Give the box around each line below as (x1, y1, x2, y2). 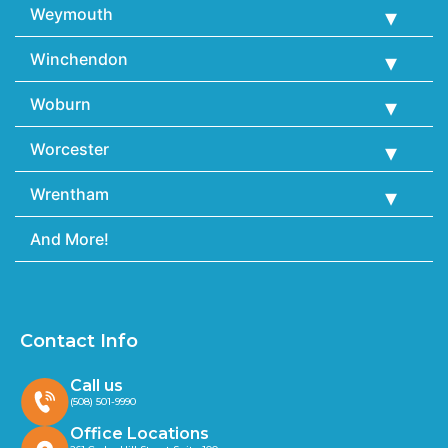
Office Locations (70, 423, 210, 443)
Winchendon (30, 48, 128, 69)
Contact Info (20, 329, 138, 352)
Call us (70, 375, 124, 395)
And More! (30, 228, 109, 249)
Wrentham (30, 183, 109, 204)
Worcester (30, 138, 109, 159)
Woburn (30, 93, 91, 114)
